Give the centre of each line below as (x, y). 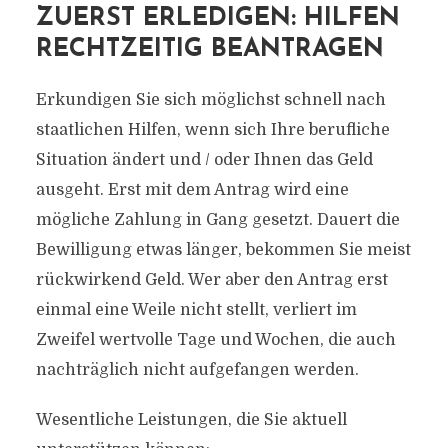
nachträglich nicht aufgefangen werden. (197, 370)
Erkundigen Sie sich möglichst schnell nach (210, 100)
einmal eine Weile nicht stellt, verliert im (196, 310)
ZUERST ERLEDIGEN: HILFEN (217, 18)
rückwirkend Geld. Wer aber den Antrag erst (211, 280)
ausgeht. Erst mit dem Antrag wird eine (192, 190)
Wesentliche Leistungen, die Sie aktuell (191, 420)
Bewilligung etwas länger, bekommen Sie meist (223, 250)
